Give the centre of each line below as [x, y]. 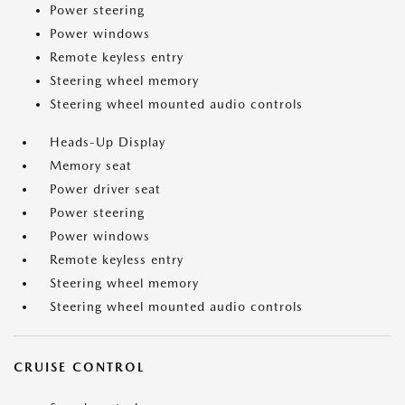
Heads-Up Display [108, 142]
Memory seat [91, 165]
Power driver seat [105, 189]
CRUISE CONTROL [79, 367]
